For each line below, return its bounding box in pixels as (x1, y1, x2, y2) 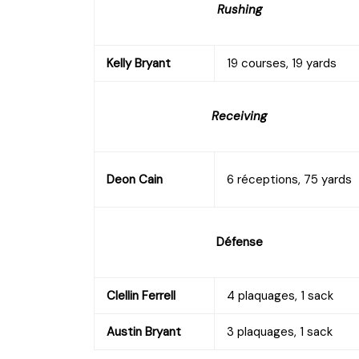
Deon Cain (107, 171, 163, 188)
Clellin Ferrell (107, 287, 175, 304)
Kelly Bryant (107, 54, 171, 71)
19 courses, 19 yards (227, 54, 337, 71)
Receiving (212, 107, 267, 124)
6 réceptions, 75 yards (227, 171, 352, 188)
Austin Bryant (107, 323, 181, 340)
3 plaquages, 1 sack (227, 323, 333, 340)
